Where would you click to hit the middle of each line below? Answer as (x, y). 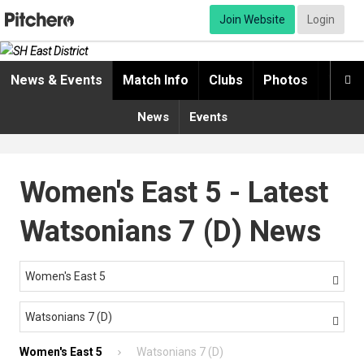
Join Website (252, 19)
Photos (286, 80)
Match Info (156, 80)
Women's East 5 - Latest (174, 193)
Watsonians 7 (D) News (170, 232)
